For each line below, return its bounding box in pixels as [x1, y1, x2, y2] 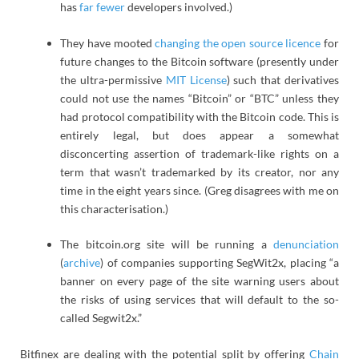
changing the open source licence [155, 35, 321, 50]
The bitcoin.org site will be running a [60, 237, 273, 252]
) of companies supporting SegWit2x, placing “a [100, 256, 339, 270]
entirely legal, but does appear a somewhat [60, 127, 339, 142]
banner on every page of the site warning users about [60, 274, 339, 288]
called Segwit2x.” [60, 311, 143, 325]
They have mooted [60, 35, 155, 50]
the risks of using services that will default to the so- [60, 292, 339, 307]
